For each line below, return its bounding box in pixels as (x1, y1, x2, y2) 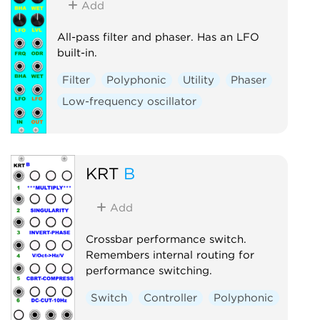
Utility (183, 73, 215, 86)
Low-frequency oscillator (62, 94, 197, 108)
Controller (144, 291, 198, 304)
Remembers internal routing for (85, 248, 254, 261)
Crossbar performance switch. (85, 232, 246, 246)
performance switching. (85, 264, 212, 277)
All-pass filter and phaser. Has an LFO (56, 30, 259, 44)
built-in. (56, 46, 97, 59)
